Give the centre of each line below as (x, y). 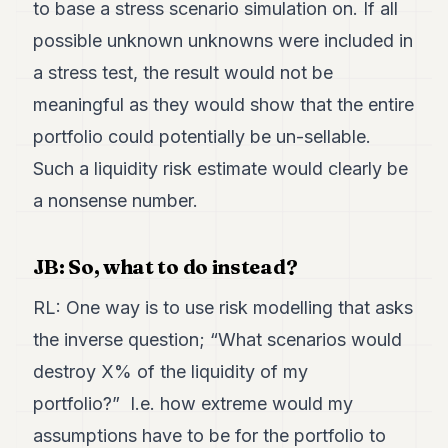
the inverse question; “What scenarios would (218, 339)
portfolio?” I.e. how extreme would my (193, 403)
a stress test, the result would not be (183, 72)
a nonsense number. (116, 200)
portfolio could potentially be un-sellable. (202, 136)
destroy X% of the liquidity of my (171, 371)
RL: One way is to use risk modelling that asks (223, 307)
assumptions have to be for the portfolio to (210, 435)
